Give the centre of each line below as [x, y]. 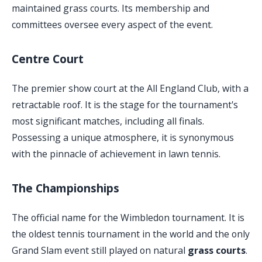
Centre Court [48, 59]
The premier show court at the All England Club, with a [130, 89]
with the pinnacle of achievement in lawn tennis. [116, 154]
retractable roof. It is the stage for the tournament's [125, 105]
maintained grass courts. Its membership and [111, 8]
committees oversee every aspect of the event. [112, 25]
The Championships [65, 189]
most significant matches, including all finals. [108, 121]
